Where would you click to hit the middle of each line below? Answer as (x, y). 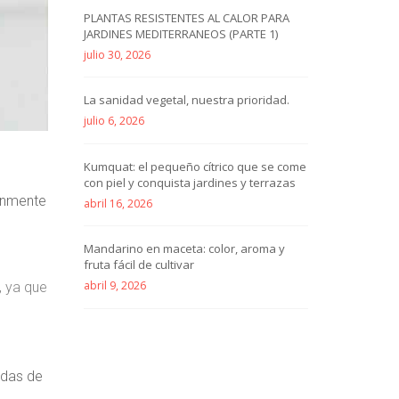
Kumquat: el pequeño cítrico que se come (195, 166)
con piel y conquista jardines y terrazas (190, 182)
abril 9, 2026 (115, 286)
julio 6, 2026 (114, 121)
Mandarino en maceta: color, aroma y (184, 249)
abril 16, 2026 (118, 203)
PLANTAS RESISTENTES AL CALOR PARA (187, 17)
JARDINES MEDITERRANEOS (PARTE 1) (181, 33)
